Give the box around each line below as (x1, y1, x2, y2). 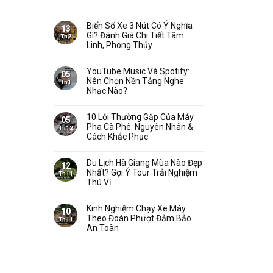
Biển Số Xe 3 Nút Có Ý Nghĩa (87, 20, 193, 30)
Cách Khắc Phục (87, 131, 148, 141)
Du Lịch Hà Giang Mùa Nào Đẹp (87, 157, 202, 168)
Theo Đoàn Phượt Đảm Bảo (87, 213, 191, 223)
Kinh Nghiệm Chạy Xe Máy (87, 203, 186, 213)
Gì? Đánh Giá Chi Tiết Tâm (87, 30, 184, 40)
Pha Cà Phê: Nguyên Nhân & (87, 121, 193, 132)
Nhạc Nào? (87, 85, 127, 96)
